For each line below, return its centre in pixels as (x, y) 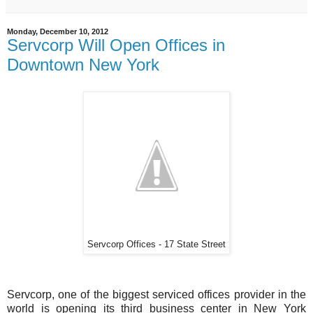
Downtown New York (83, 64)
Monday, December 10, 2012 (58, 31)
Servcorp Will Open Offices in (116, 45)
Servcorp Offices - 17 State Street (156, 244)
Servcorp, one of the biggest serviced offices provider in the (156, 294)
